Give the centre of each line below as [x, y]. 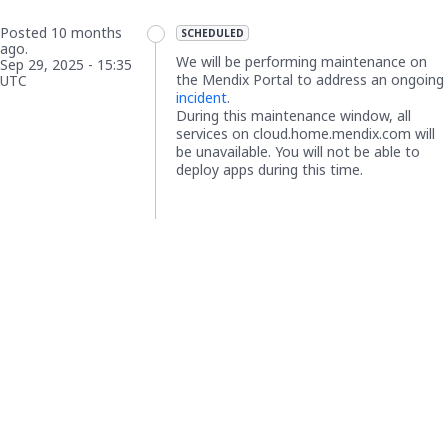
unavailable [232, 152]
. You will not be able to [344, 152]
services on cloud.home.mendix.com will [305, 134]
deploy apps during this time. [269, 170]
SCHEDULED [212, 33]
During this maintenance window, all [293, 116]
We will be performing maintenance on [301, 62]
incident [201, 98]
